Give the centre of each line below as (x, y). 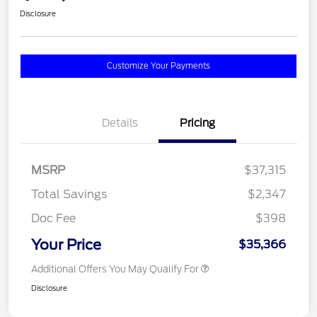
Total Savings (69, 195)
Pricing (197, 123)
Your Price (66, 245)
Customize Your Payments (158, 66)
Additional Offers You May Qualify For (115, 270)
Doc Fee (53, 219)
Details (120, 123)
